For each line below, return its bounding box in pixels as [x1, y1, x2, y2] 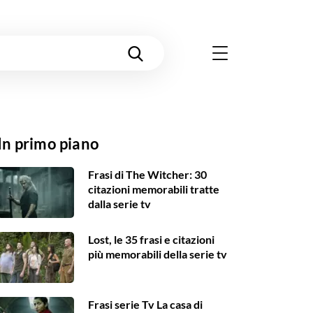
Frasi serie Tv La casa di [88, 298, 203, 312]
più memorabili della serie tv [88, 247, 227, 261]
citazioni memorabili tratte [88, 182, 219, 196]
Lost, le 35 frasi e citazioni [88, 233, 214, 247]
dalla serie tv [88, 197, 151, 211]
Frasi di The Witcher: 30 [88, 168, 207, 182]
